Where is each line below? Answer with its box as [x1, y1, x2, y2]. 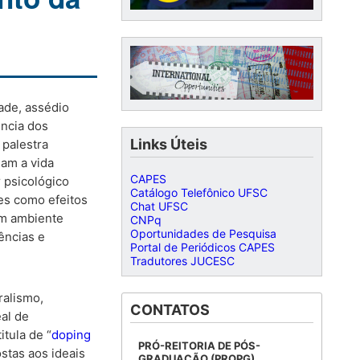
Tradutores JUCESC [130, 253, 235, 268]
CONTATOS [130, 301, 210, 318]
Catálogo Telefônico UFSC [130, 185, 268, 199]
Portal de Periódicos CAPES [130, 239, 275, 254]
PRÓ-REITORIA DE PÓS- [138, 338, 260, 352]
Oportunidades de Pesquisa [130, 226, 276, 240]
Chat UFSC [130, 198, 188, 213]
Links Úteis [130, 135, 207, 153]
